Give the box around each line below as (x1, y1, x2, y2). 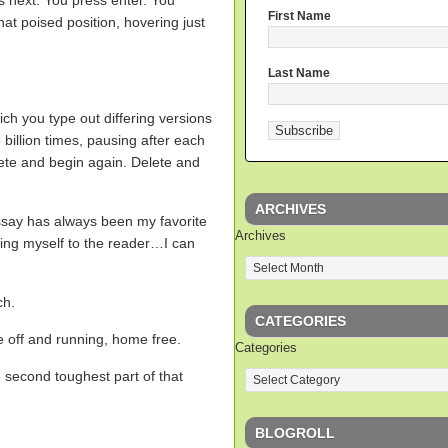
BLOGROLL (255, 424, 335, 441)
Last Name (268, 66, 330, 81)
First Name (268, 9, 331, 24)
